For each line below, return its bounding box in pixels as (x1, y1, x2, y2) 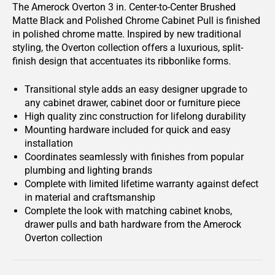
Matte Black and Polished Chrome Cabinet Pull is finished (12, 15, 260, 26)
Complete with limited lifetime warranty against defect (25, 178, 258, 190)
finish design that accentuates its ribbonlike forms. (12, 55, 231, 67)
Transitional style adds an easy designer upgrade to (25, 83, 247, 95)
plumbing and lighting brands (25, 165, 152, 176)
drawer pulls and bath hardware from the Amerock (25, 219, 241, 230)
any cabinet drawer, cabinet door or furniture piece (25, 97, 240, 109)
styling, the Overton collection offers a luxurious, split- (12, 42, 243, 53)
